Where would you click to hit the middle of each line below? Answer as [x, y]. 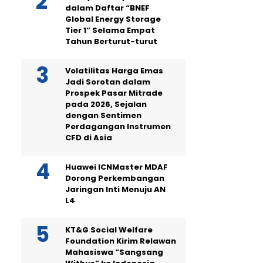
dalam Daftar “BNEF [107, 8]
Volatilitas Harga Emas [114, 71]
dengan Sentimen [103, 115]
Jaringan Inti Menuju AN [115, 189]
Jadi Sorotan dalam [108, 82]
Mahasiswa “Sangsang [114, 252]
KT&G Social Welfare [109, 230]
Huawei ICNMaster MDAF [117, 167]
